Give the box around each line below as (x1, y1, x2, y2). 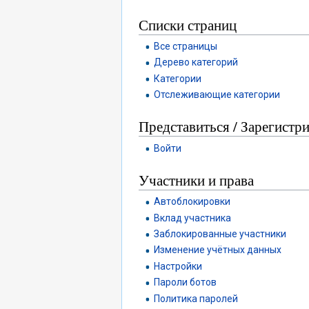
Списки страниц (139, 14, 237, 34)
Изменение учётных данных (154, 244, 282, 256)
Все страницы (154, 40, 218, 52)
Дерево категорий (154, 57, 239, 68)
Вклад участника (154, 212, 232, 223)
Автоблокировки (154, 196, 231, 208)
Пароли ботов (154, 277, 217, 288)
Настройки (154, 260, 203, 272)
